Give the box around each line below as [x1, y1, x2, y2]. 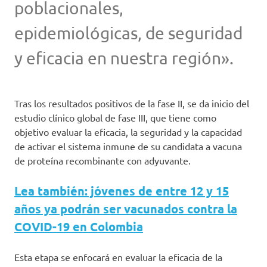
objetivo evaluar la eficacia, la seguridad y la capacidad [14, 126, 242, 138]
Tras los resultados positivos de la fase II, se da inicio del [14, 97, 249, 109]
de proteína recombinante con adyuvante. [14, 154, 191, 166]
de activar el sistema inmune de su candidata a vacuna [14, 140, 242, 152]
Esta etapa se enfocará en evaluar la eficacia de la [14, 251, 222, 263]
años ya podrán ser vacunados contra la [14, 201, 237, 216]
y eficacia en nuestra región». [14, 48, 234, 68]
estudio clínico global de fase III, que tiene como [14, 111, 216, 123]
